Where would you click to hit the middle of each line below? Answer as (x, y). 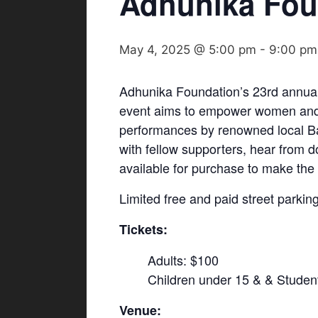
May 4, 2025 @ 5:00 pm (188, 50)
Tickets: (143, 229)
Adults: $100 (183, 260)
